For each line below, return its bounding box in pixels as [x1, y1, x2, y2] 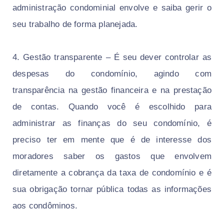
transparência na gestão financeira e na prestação [12, 85, 211, 95]
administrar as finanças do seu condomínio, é [12, 118, 211, 128]
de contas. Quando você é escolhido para [12, 102, 211, 112]
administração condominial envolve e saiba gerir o [12, 3, 211, 13]
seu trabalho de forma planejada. [12, 19, 140, 29]
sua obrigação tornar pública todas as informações [12, 184, 211, 194]
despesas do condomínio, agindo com [12, 69, 211, 79]
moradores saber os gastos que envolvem [12, 151, 211, 161]
